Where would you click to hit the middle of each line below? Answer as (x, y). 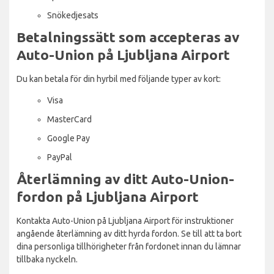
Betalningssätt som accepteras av (128, 37)
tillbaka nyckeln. (47, 259)
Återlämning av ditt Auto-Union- (125, 179)
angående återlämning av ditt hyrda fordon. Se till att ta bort (129, 233)
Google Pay (68, 138)
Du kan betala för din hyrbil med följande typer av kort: (119, 79)
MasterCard (69, 119)
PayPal (60, 157)
